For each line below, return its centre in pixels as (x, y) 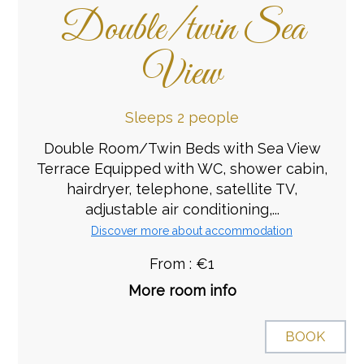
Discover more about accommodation (192, 231)
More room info (182, 290)
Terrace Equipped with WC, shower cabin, (182, 169)
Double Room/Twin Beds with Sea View (182, 148)
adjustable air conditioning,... (182, 209)
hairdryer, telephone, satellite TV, (182, 189)
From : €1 (182, 264)
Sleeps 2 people (182, 117)
